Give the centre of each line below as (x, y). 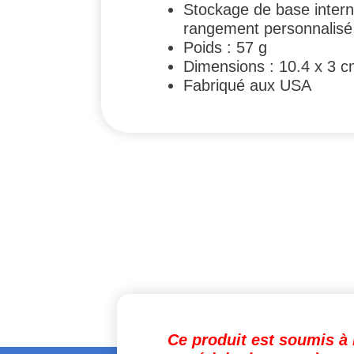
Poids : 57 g (225, 47)
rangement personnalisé (268, 28)
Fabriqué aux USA (247, 85)
